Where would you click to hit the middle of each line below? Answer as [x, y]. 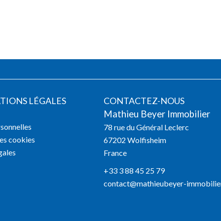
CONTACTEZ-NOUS [144, 101]
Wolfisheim [146, 140]
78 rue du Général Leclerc [147, 127]
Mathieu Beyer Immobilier [157, 114]
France [115, 153]
